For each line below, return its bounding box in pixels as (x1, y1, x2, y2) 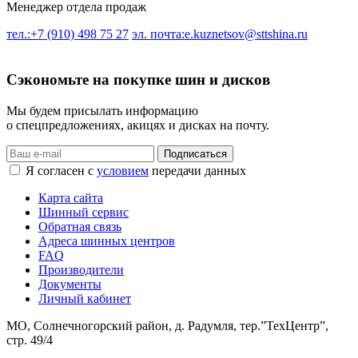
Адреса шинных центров (38, 233, 175, 248)
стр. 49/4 (6, 332, 53, 347)
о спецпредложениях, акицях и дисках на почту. (6, 117, 269, 132)
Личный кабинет (38, 291, 131, 305)
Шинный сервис (38, 205, 129, 219)
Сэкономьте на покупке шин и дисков (6, 70, 270, 88)
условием (97, 163, 149, 177)
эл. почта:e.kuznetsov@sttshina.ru (132, 27, 308, 42)
